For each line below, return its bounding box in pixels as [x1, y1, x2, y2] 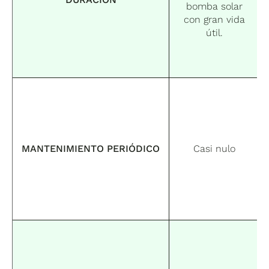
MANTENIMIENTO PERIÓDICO [22, 142, 160, 154]
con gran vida [183, 13, 245, 25]
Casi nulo [193, 142, 235, 154]
